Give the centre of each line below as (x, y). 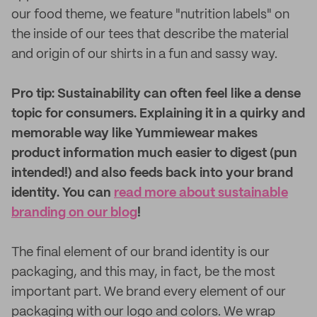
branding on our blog (74, 213)
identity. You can (63, 193)
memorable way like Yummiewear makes (134, 134)
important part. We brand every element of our (149, 292)
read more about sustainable (201, 193)
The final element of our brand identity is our (140, 253)
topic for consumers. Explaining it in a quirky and (158, 114)
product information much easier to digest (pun (154, 154)
